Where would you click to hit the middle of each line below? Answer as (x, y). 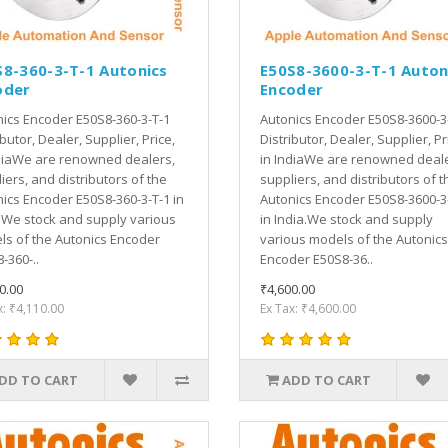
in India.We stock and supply (346, 218)
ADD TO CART (326, 379)
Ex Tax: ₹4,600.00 (308, 308)
